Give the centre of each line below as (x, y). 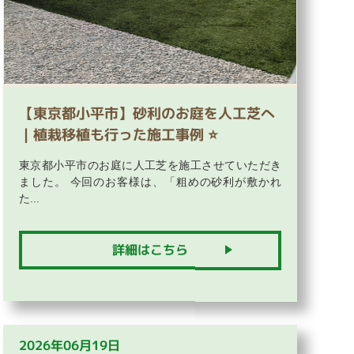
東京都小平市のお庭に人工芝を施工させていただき (150, 165)
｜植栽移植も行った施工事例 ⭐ (119, 134)
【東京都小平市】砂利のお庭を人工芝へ (147, 113)
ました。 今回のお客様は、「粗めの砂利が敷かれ (150, 181)
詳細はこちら (150, 249)
